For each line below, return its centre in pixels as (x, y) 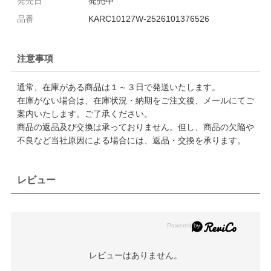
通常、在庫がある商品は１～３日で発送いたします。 (118, 87)
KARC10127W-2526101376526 (149, 18)
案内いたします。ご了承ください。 (84, 113)
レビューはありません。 (135, 255)
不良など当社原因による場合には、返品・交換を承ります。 (131, 140)
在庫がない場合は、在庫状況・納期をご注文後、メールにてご (135, 100)
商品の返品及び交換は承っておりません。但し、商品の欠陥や (135, 127)
